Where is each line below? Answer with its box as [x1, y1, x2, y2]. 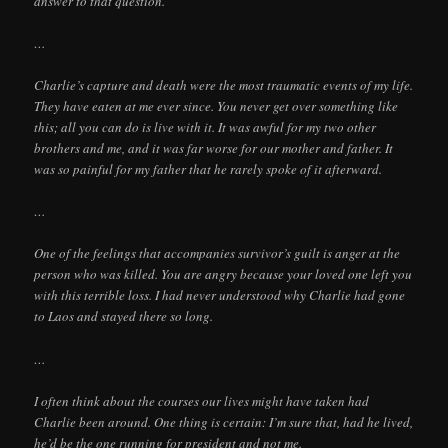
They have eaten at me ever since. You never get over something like [34, 97, 399, 116]
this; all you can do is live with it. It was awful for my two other [34, 118, 377, 137]
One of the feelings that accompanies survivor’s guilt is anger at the [34, 244, 401, 263]
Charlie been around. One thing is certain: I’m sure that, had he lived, [34, 412, 414, 431]
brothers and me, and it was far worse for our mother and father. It [34, 139, 394, 158]
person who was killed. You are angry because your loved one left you [34, 265, 413, 284]
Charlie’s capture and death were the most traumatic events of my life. [34, 76, 414, 95]
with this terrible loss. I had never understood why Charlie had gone [34, 286, 406, 305]
